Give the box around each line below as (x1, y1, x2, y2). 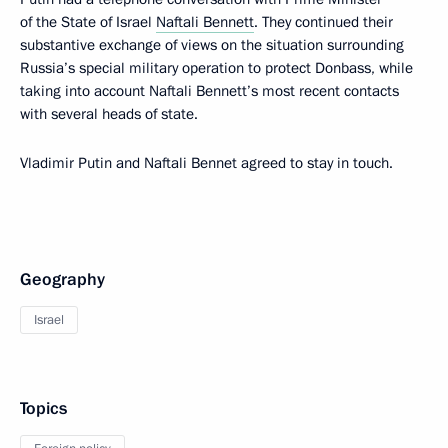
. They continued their (254, 12, 393, 32)
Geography (20, 268, 105, 291)
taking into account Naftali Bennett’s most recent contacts (20, 81, 399, 101)
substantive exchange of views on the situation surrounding (20, 35, 404, 55)
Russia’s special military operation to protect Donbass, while (20, 58, 413, 78)
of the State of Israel (20, 12, 156, 32)
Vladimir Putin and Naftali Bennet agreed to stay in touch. (20, 153, 393, 173)
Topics (20, 397, 67, 420)
